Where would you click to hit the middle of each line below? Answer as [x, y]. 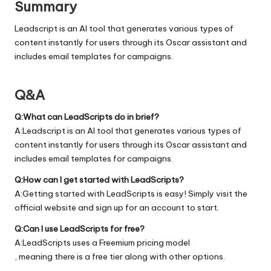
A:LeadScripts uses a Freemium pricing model [102, 242]
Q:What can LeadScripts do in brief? [87, 116]
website [60, 207]
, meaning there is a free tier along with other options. [120, 256]
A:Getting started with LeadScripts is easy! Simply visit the [131, 193]
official [29, 207]
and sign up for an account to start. [148, 207]
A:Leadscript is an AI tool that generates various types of [128, 130]
